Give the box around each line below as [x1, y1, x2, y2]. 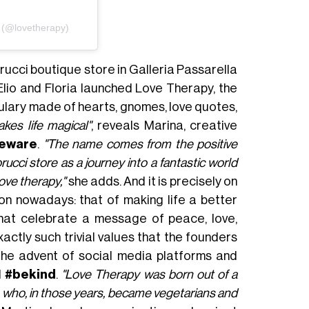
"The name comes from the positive [43, 137, 238, 150]
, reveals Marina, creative [90, 119, 238, 132]
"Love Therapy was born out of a [61, 268, 238, 281]
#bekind [5, 268, 57, 281]
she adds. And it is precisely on [66, 175, 238, 188]
